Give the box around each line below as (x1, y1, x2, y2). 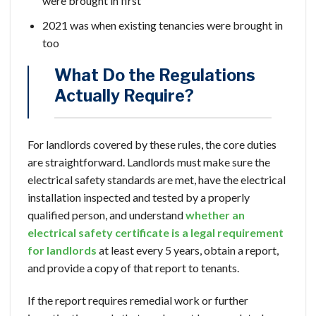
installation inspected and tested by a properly (28, 190, 250, 205)
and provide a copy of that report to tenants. (28, 261, 239, 275)
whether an (186, 208, 245, 222)
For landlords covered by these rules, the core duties (28, 138, 276, 152)
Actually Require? (54, 86, 194, 107)
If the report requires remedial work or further (28, 293, 248, 308)
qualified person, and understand (28, 208, 186, 222)
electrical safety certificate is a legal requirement (28, 226, 284, 240)
